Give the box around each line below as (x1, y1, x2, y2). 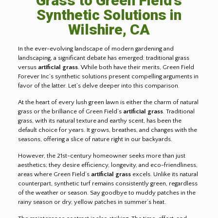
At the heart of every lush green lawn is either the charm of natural (18, 98, 199, 106)
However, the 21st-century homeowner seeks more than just (18, 152, 185, 159)
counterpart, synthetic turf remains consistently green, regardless (18, 180, 198, 187)
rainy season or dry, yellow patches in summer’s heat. (18, 198, 166, 205)
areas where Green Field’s (18, 170, 91, 178)
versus (18, 63, 38, 71)
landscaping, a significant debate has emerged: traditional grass (18, 54, 189, 61)
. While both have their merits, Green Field (77, 63, 194, 71)
